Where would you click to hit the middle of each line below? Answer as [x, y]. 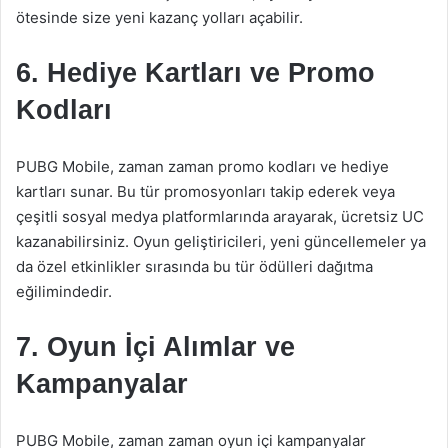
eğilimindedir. [64, 291]
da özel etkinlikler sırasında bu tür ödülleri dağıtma [194, 266]
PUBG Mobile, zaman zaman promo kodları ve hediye [202, 166]
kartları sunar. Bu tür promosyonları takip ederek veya [205, 191]
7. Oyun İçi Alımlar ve [155, 347]
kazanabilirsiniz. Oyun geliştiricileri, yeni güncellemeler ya [221, 241]
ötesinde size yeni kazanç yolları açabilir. [159, 17]
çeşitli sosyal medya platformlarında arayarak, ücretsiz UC [220, 216]
